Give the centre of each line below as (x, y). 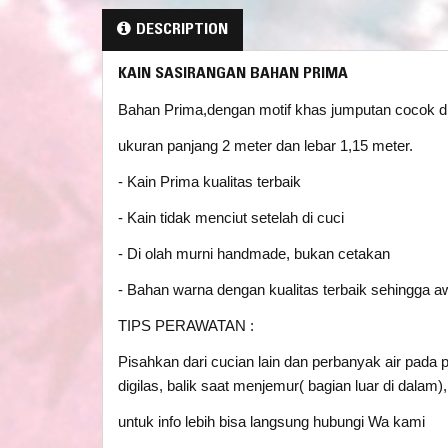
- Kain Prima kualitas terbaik (209, 181)
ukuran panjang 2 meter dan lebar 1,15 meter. (265, 145)
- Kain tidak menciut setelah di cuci (231, 217)
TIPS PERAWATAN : (186, 325)
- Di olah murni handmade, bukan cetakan (254, 253)
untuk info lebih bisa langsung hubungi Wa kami (271, 421)
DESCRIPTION (182, 30)
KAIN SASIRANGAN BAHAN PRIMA (233, 74)
